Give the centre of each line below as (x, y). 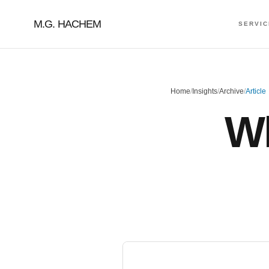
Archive (231, 91)
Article (256, 91)
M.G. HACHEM (68, 24)
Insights (205, 91)
